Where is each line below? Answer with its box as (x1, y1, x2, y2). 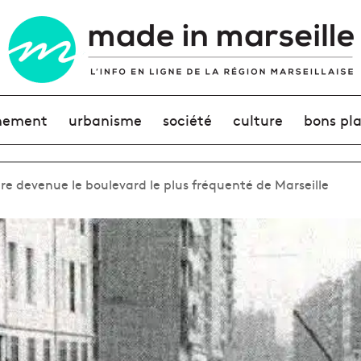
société (162, 110, 212, 130)
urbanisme (68, 110, 142, 130)
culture (233, 110, 284, 130)
